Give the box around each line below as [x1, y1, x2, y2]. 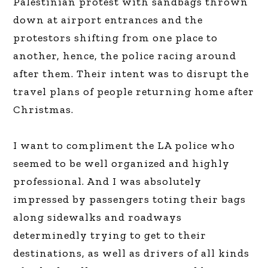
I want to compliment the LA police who [13, 138, 236, 152]
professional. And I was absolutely [13, 174, 202, 188]
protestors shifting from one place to [13, 31, 218, 44]
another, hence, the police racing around [13, 48, 237, 62]
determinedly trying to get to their [13, 228, 207, 242]
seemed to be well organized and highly [13, 156, 230, 170]
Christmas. [13, 102, 74, 116]
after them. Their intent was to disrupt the [13, 66, 249, 80]
